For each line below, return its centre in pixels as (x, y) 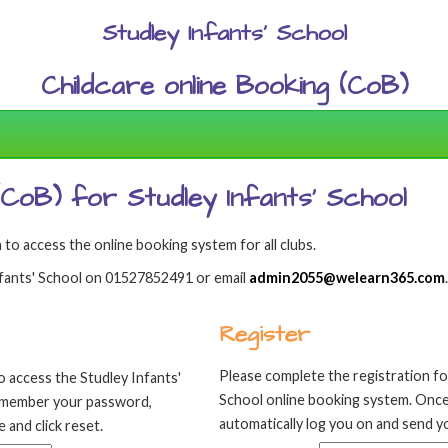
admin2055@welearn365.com (347, 277)
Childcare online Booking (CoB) (224, 86)
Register (264, 334)
